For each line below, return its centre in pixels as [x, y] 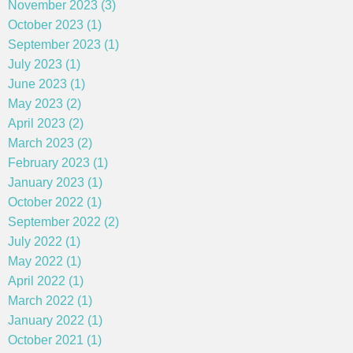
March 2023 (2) [50, 143]
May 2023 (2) [45, 103]
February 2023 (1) [58, 162]
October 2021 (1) [55, 340]
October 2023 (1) [55, 24]
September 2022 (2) [63, 221]
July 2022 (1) [44, 241]
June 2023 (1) [46, 84]
